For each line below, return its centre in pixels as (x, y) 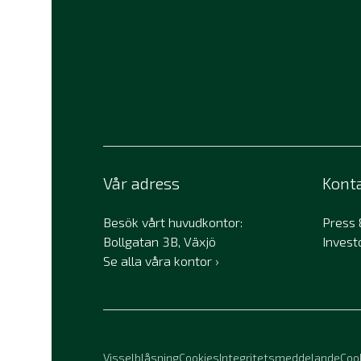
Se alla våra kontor (158, 260)
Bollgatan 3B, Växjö (160, 241)
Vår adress (141, 183)
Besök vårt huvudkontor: (173, 222)
